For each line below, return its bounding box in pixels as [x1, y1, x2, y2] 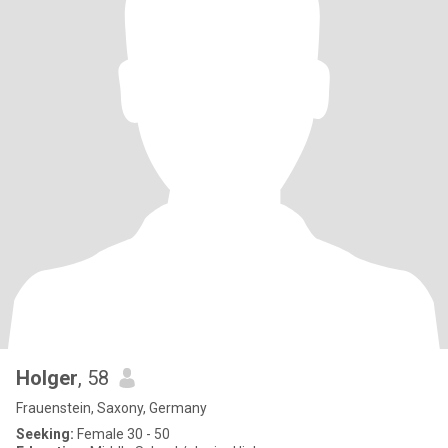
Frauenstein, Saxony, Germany [16, 400, 207, 416]
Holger [16, 366, 78, 390]
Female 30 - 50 [74, 426, 170, 442]
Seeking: [16, 426, 74, 442]
